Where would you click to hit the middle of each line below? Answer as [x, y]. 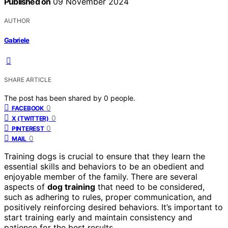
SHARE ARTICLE [28, 79]
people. [123, 98]
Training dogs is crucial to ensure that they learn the [105, 156]
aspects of [26, 187]
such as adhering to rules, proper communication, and [108, 197]
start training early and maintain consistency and [98, 217]
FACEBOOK [28, 108]
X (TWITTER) [30, 118]
